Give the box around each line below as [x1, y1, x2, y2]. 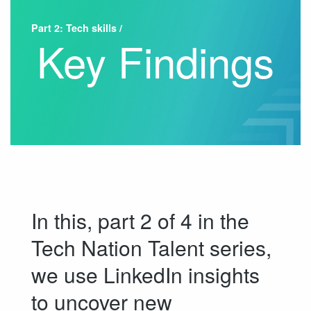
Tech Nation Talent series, [31, 233, 271, 263]
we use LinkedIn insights [31, 260, 260, 290]
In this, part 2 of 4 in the [31, 205, 249, 236]
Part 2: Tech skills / [31, 21, 122, 35]
